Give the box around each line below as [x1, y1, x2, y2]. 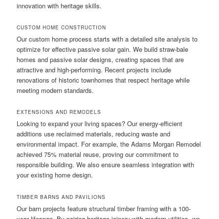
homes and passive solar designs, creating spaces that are [17, 55, 184, 65]
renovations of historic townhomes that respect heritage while [17, 75, 190, 85]
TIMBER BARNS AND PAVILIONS [17, 193, 106, 200]
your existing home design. [17, 170, 93, 180]
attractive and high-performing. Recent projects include [17, 65, 172, 75]
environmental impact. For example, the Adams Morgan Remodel [17, 139, 201, 149]
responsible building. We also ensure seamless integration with [17, 160, 195, 170]
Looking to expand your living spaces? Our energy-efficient [17, 119, 183, 129]
